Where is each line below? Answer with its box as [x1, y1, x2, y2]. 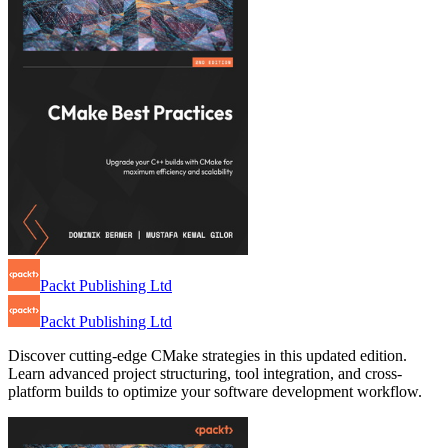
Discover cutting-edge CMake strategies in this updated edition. [8, 347, 407, 365]
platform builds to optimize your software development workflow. [8, 383, 422, 401]
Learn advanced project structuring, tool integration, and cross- [8, 365, 402, 383]
